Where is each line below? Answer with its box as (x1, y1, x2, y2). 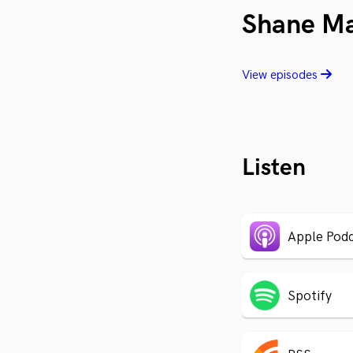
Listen (242, 153, 306, 182)
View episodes (242, 68, 321, 83)
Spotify (288, 288, 332, 304)
